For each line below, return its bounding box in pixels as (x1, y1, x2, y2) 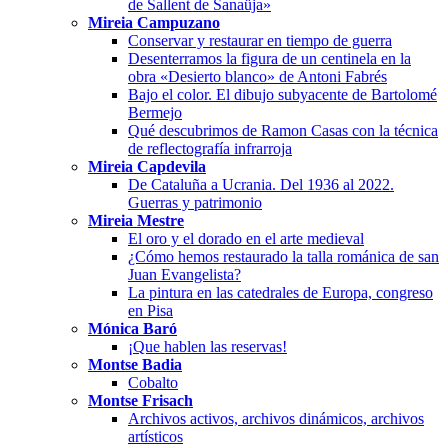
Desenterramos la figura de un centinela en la (128, 49, 411, 67)
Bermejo (128, 103, 182, 121)
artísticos (128, 427, 183, 445)
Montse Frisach (88, 391, 193, 409)
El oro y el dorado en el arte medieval (128, 229, 364, 247)
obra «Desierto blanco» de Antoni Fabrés (128, 67, 387, 85)
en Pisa (128, 301, 173, 319)
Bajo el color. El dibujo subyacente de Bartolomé (128, 85, 437, 103)
